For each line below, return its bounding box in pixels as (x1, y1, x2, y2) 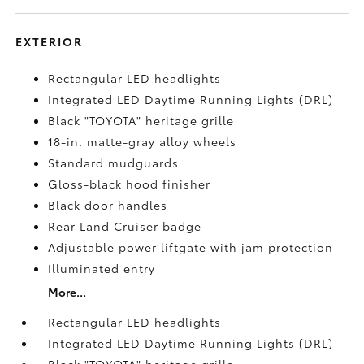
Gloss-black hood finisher (48, 175, 211, 192)
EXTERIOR (15, 32, 84, 50)
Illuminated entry (48, 259, 156, 276)
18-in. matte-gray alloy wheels (48, 132, 237, 149)
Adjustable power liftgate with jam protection (48, 238, 334, 255)
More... (48, 283, 87, 300)
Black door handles (48, 196, 168, 213)
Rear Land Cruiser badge (48, 217, 202, 234)
